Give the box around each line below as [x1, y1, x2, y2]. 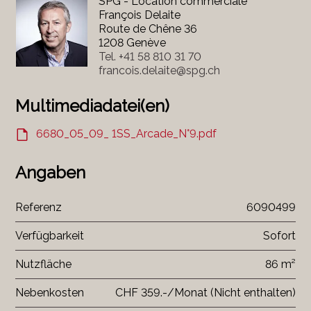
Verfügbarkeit [15, 229, 85, 243]
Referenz [15, 201, 62, 215]
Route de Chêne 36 [98, 22, 197, 36]
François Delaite [98, 8, 180, 22]
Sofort [262, 229, 296, 243]
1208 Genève [98, 36, 166, 50]
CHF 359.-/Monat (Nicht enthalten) [115, 286, 296, 300]
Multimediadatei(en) [15, 96, 170, 117]
